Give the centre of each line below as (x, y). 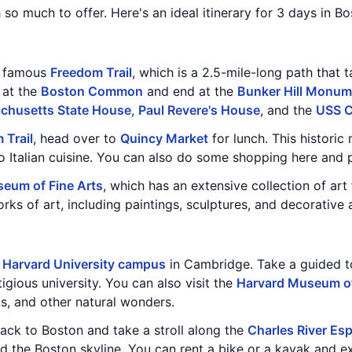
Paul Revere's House (199, 110)
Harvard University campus (84, 264)
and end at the (190, 91)
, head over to (77, 138)
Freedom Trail (91, 72)
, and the (288, 110)
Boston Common (92, 91)
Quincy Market (164, 138)
